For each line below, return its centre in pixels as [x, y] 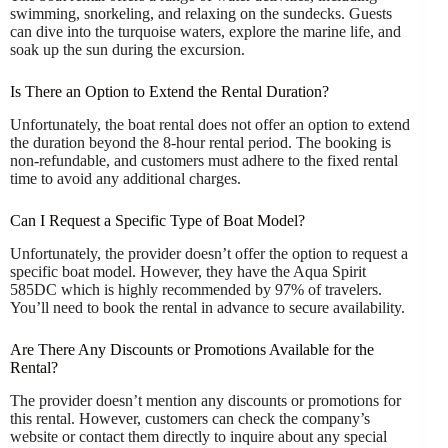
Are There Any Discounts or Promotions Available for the [192, 349]
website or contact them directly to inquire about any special [198, 436]
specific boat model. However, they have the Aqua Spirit [188, 271]
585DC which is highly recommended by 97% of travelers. [196, 289]
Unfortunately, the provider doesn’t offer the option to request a [209, 253]
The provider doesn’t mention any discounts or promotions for [205, 400]
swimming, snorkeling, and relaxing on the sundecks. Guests [201, 14]
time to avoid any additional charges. [125, 179]
